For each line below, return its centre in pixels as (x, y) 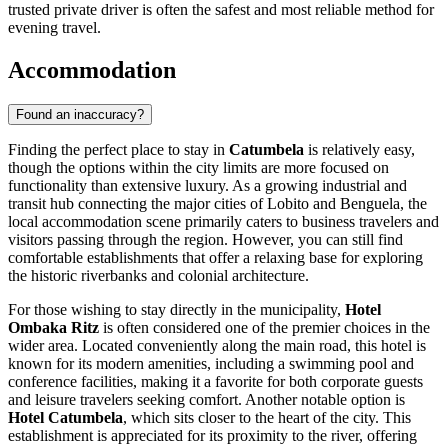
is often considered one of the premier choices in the (264, 327)
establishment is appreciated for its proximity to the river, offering (212, 435)
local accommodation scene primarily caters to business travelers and (223, 221)
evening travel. (54, 27)
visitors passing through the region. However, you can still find (205, 239)
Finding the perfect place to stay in (118, 149)
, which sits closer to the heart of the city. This (267, 417)
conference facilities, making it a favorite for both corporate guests (215, 381)
